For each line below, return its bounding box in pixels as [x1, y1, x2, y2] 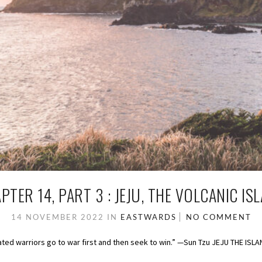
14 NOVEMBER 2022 [11, 212, 107, 222]
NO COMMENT [185, 212, 251, 222]
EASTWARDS [120, 212, 177, 222]
